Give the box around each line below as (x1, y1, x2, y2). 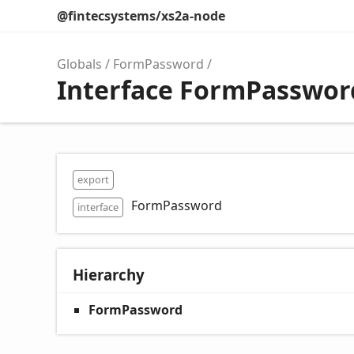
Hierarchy (73, 265, 145, 284)
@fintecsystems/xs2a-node (57, 7, 225, 24)
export (77, 172, 109, 186)
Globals (57, 55, 102, 73)
